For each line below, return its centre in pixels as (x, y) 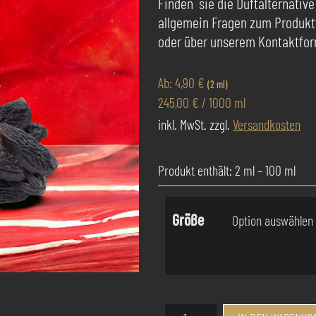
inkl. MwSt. (183, 124)
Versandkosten (267, 124)
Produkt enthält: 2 (201, 170)
